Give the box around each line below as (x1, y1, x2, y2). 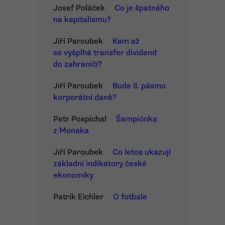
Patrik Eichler (53, 192, 103, 202)
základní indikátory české (53, 159, 147, 169)
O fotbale (113, 192, 147, 202)
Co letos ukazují (113, 147, 171, 157)
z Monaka (53, 126, 89, 136)
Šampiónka (116, 114, 157, 124)
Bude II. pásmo (113, 81, 166, 91)
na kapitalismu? (53, 15, 111, 25)
